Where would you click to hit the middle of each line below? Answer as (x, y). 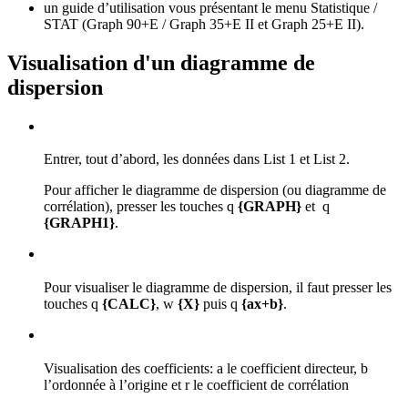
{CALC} (129, 304)
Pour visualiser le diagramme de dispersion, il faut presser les (218, 288)
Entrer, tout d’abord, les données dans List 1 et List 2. (197, 159)
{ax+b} (262, 304)
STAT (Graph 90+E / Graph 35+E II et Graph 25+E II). (204, 24)
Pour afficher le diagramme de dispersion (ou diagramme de (215, 190)
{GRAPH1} (79, 223)
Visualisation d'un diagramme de (161, 62)
